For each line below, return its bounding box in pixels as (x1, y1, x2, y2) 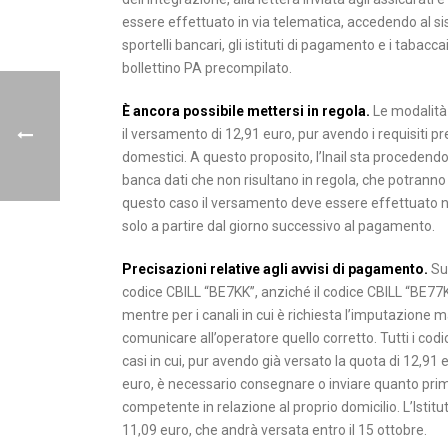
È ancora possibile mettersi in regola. (122, 103, 370, 119)
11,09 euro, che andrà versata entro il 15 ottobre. (122, 422, 427, 438)
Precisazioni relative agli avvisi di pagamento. (122, 261, 428, 277)
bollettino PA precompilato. (122, 60, 292, 76)
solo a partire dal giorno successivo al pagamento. (122, 218, 435, 234)
